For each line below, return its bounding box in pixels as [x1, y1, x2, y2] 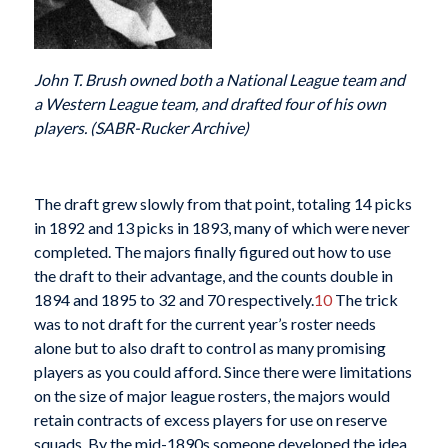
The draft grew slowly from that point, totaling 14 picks [33, 193, 412, 213]
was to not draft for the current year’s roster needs [33, 313, 376, 333]
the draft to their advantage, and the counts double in [33, 265, 393, 285]
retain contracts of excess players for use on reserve [33, 409, 387, 429]
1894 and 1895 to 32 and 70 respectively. [33, 289, 314, 309]
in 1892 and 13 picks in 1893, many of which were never [33, 217, 410, 237]
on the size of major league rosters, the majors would [33, 385, 390, 405]
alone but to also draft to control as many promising [33, 337, 386, 357]
